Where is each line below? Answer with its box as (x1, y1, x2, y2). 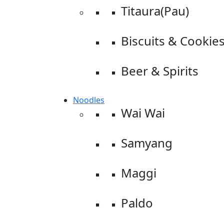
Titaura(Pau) (121, 2, 189, 19)
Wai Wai (121, 104, 165, 121)
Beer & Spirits (121, 62, 198, 79)
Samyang (121, 134, 172, 151)
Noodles (73, 94, 104, 105)
